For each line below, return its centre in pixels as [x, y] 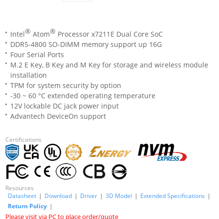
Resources [20, 188]
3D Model [119, 196]
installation [29, 75]
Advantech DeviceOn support [58, 116]
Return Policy [28, 206]
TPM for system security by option [66, 85]
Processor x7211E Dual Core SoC [109, 34]
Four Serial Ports [37, 55]
